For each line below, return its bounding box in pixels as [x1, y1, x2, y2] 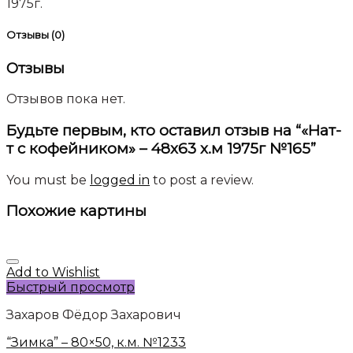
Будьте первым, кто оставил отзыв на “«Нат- [6, 121, 341, 139]
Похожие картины [6, 202, 147, 221]
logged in [90, 172, 150, 188]
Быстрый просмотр [6, 280, 135, 295]
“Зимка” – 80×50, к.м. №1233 [6, 335, 186, 351]
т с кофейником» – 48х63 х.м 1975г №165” [6, 139, 316, 158]
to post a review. [150, 172, 254, 188]
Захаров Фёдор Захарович [6, 307, 181, 323]
